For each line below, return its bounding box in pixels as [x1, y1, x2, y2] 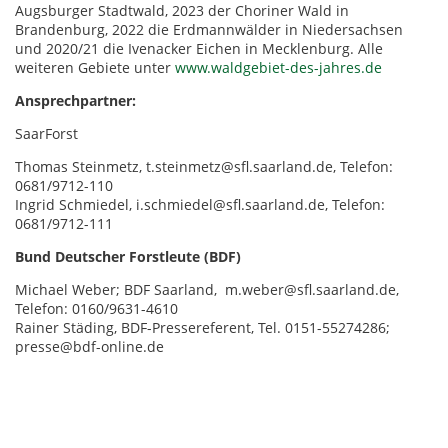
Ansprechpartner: [15, 90, 136, 110]
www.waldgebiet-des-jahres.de [175, 57, 382, 77]
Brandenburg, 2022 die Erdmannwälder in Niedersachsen [15, 19, 403, 39]
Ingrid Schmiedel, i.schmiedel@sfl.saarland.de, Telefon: [15, 194, 385, 214]
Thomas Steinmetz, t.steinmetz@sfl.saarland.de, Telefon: [15, 156, 393, 176]
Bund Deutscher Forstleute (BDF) [15, 246, 241, 266]
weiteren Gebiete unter [15, 57, 175, 77]
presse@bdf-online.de [15, 336, 164, 356]
